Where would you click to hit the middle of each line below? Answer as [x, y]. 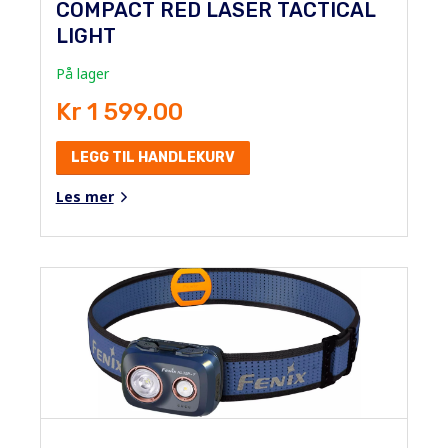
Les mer [84, 196]
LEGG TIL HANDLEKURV [152, 157]
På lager [82, 73]
